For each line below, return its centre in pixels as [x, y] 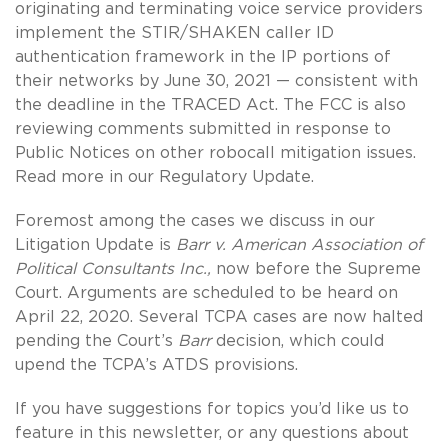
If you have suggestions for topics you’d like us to [212, 408]
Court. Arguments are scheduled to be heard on [206, 292]
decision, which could [300, 340]
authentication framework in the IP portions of [203, 56]
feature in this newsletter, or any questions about [212, 432]
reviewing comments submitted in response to [203, 128]
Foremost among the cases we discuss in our [195, 220]
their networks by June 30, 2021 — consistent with [216, 80]
